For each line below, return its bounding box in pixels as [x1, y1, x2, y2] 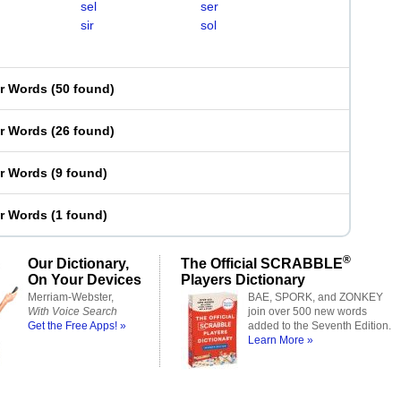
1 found [55, 208, 103, 222]
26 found [55, 124, 110, 138]
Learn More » [248, 334, 313, 346]
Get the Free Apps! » [28, 320, 126, 332]
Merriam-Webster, [28, 291, 114, 303]
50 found [55, 81, 110, 96]
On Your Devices [28, 271, 141, 287]
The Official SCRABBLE [181, 255, 343, 271]
